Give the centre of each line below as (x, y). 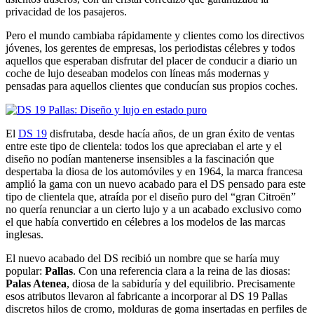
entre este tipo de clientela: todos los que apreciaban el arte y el (144, 146)
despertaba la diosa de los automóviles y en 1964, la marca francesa (154, 171)
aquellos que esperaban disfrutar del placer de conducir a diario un (151, 60)
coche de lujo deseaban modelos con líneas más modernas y (137, 73)
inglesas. (25, 234)
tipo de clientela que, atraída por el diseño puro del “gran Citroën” (151, 196)
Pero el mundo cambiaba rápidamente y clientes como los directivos (155, 35)
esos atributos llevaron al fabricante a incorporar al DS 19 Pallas (146, 296)
